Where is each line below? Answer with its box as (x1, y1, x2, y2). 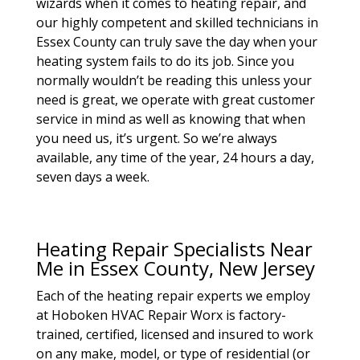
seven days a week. (35, 168, 149, 186)
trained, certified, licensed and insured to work (35, 325, 313, 343)
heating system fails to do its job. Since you (35, 52, 294, 70)
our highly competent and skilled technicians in (35, 14, 318, 31)
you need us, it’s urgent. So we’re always (35, 129, 277, 147)
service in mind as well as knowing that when (35, 110, 305, 128)
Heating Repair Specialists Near (35, 235, 313, 262)
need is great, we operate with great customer (35, 91, 315, 108)
